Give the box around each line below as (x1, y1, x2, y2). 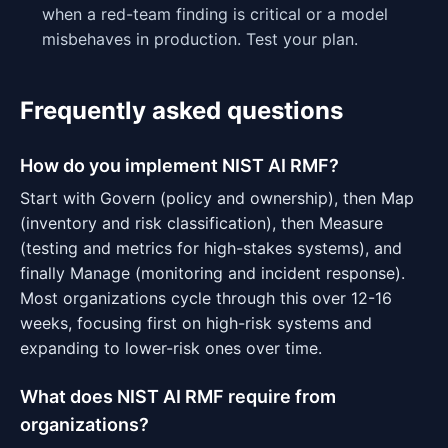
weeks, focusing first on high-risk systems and (20, 313, 372, 333)
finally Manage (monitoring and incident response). (20, 263, 405, 283)
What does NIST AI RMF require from (20, 386, 336, 407)
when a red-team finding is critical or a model (42, 4, 388, 24)
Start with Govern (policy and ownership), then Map (20, 188, 414, 208)
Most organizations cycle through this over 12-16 (20, 288, 392, 308)
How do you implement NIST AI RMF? (20, 155, 339, 176)
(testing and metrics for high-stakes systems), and (20, 238, 402, 258)
